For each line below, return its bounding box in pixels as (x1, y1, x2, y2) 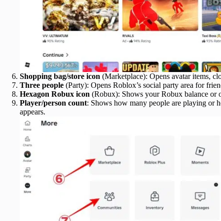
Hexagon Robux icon (20, 89, 90, 98)
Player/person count (20, 98, 87, 107)
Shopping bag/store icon (20, 72, 100, 80)
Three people (20, 80, 64, 89)
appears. (20, 107, 45, 116)
